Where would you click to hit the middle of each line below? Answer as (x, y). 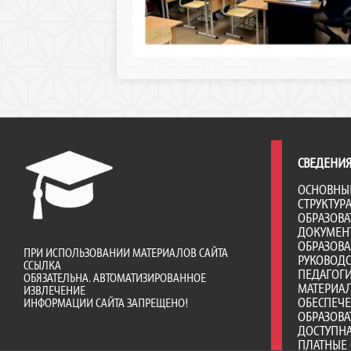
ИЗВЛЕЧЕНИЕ (54, 291)
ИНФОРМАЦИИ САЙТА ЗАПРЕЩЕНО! (106, 303)
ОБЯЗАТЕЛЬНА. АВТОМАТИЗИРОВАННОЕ (115, 278)
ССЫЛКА (42, 266)
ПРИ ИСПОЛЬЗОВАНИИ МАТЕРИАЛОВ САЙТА (126, 253)
